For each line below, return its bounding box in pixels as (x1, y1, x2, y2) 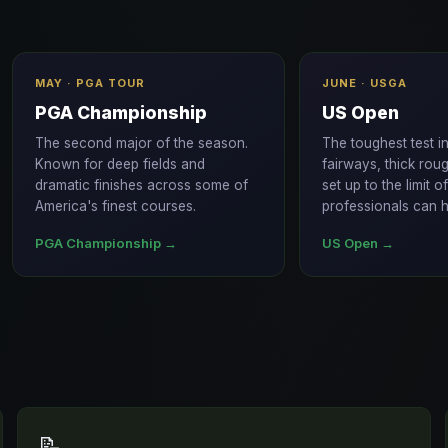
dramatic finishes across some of (35, 177, 248, 193)
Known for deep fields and (35, 156, 205, 172)
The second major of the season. (35, 135, 248, 151)
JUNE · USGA (322, 76, 408, 90)
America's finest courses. (35, 198, 196, 214)
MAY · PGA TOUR (35, 76, 145, 90)
